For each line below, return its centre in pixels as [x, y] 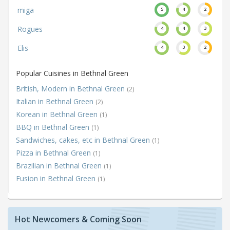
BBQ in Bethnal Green [54, 127]
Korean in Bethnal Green [58, 114]
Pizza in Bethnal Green [54, 153]
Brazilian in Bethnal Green [60, 166]
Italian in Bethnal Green [56, 102]
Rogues [30, 29]
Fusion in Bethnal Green [57, 179]
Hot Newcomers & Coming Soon [78, 219]
